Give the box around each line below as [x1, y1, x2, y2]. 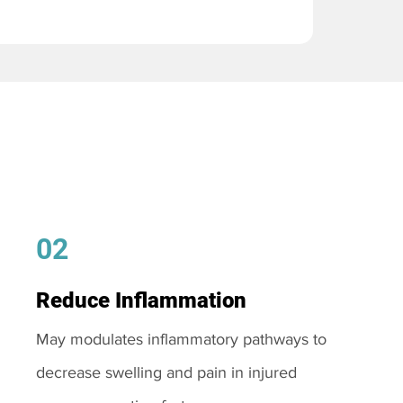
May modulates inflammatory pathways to [35, 330, 327, 348]
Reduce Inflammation [35, 288, 246, 313]
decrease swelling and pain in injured [35, 363, 297, 381]
